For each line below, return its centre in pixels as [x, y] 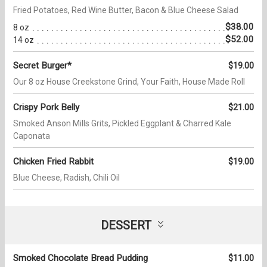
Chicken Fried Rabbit [53, 162]
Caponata [32, 136]
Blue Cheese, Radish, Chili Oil [66, 178]
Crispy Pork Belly [46, 108]
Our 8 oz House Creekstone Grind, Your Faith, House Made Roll [129, 82]
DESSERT [126, 226]
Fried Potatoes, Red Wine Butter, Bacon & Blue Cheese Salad [126, 10]
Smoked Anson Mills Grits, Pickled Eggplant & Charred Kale [122, 124]
